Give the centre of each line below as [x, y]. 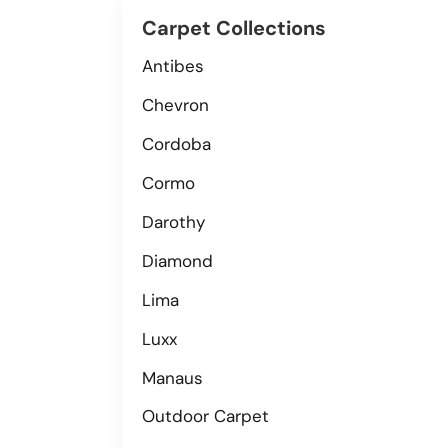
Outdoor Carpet [205, 416]
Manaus [172, 377]
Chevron [175, 105]
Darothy [173, 221]
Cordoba [176, 144]
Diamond [177, 260]
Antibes [173, 66]
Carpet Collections [234, 27]
